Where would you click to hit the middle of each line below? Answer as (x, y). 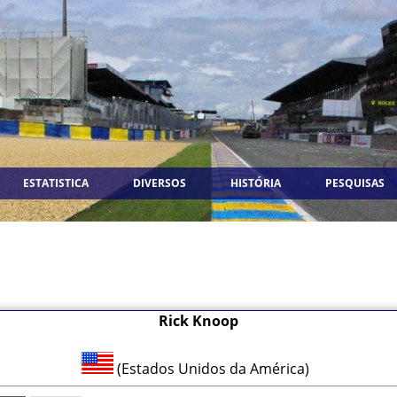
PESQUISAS (355, 183)
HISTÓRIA (256, 183)
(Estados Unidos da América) (215, 369)
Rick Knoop (198, 321)
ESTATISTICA (56, 183)
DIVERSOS (160, 183)
